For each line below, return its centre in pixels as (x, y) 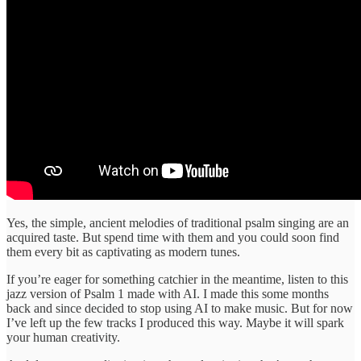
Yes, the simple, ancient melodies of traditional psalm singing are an (178, 222)
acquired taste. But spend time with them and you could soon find (173, 237)
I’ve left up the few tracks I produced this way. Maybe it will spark (175, 322)
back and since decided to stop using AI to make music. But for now (180, 308)
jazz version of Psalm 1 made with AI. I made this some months (168, 293)
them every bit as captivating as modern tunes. (123, 251)
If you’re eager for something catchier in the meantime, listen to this (177, 279)
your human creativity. (63, 337)
